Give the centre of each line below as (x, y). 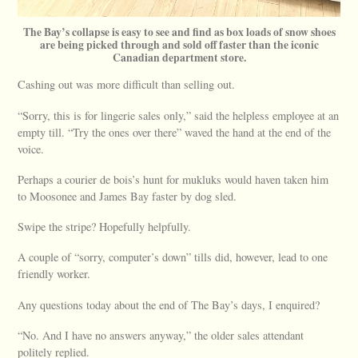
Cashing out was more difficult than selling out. (127, 85)
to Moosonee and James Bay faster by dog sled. (127, 196)
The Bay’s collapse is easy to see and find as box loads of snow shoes (179, 32)
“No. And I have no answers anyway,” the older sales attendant (161, 335)
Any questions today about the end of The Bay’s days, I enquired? (169, 304)
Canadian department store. (179, 58)
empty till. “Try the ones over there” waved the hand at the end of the (175, 132)
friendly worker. (54, 274)
